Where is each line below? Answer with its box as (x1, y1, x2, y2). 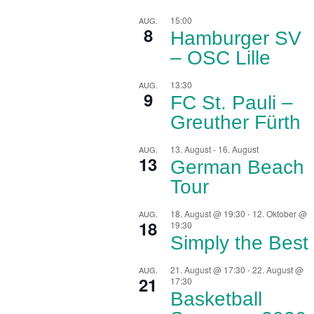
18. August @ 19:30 (170, 207, 246, 219)
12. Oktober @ (252, 207, 308, 219)
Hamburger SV (170, 27, 302, 49)
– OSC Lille (170, 46, 271, 69)
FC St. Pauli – (170, 91, 294, 114)
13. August (170, 142, 212, 155)
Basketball (170, 287, 263, 310)
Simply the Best (170, 231, 309, 254)
